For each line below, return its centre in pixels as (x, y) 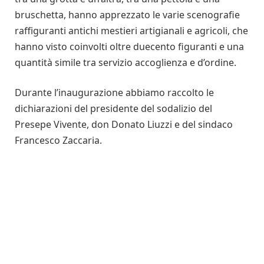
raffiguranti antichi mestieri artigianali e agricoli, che (131, 30)
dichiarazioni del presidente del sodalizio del (113, 109)
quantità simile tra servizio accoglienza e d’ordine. (127, 62)
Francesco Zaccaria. (60, 141)
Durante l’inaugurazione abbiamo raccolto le (114, 93)
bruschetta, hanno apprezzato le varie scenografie (127, 14)
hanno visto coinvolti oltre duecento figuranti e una (129, 46)
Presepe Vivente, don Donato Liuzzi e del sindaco (124, 125)
